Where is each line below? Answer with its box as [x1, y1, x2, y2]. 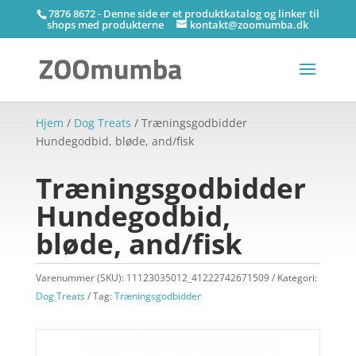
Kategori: [277, 271, 317, 284]
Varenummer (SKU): [35, 271, 126, 284]
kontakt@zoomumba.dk [190, 17, 309, 32]
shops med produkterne [47, 17, 164, 32]
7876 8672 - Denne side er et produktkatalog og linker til [48, 6, 319, 21]
